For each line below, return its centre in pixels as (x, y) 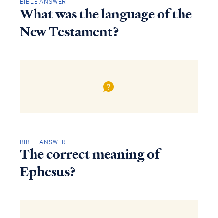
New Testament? (69, 32)
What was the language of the (106, 14)
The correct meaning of (90, 154)
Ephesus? (48, 172)
